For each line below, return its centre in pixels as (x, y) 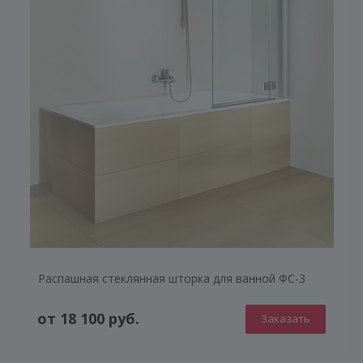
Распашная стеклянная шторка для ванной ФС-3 (172, 278)
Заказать (286, 318)
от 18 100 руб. (88, 319)
